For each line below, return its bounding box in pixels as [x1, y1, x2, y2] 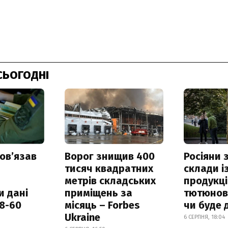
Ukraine [64, 211, 100, 223]
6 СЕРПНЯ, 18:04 [184, 213, 225, 220]
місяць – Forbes [64, 198, 140, 211]
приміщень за [64, 186, 132, 199]
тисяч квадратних [64, 162, 153, 175]
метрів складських [64, 174, 156, 187]
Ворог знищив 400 [64, 150, 155, 162]
